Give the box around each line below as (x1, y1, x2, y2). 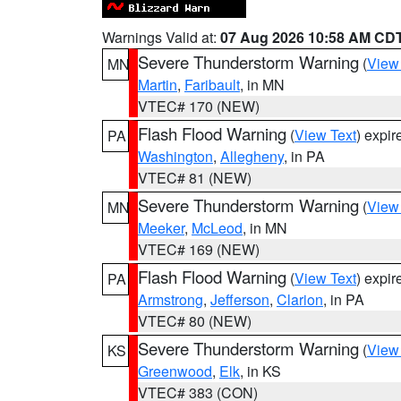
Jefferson (210, 289, 269, 310)
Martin (138, 74, 177, 95)
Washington (138, 146, 213, 166)
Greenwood (138, 361, 212, 381)
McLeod (192, 218, 243, 238)
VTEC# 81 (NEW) (138, 167, 252, 188)
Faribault (184, 74, 240, 95)
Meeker (138, 218, 184, 238)
